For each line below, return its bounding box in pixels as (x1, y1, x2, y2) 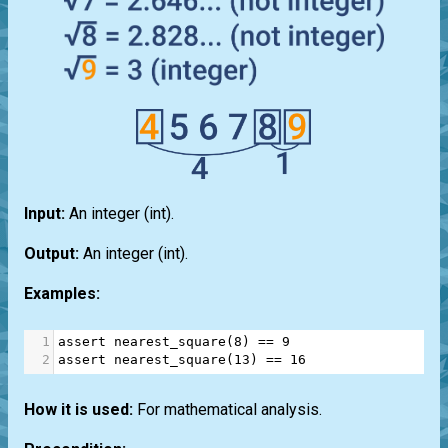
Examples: (24, 284, 100, 304)
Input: (24, 204, 65, 224)
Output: (24, 244, 79, 264)
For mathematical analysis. (133, 400, 322, 420)
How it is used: (24, 400, 133, 420)
